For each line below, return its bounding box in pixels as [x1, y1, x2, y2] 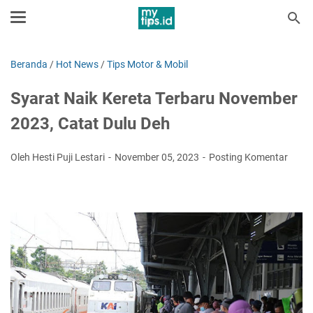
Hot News [56, 59, 99, 70]
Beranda [10, 59, 48, 70]
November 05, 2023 [115, 152, 201, 163]
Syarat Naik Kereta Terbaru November [10, 89, 298, 108]
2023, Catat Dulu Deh [10, 114, 170, 133]
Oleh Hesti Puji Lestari [10, 152, 107, 163]
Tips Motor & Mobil [107, 59, 188, 70]
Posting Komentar [209, 152, 288, 163]
